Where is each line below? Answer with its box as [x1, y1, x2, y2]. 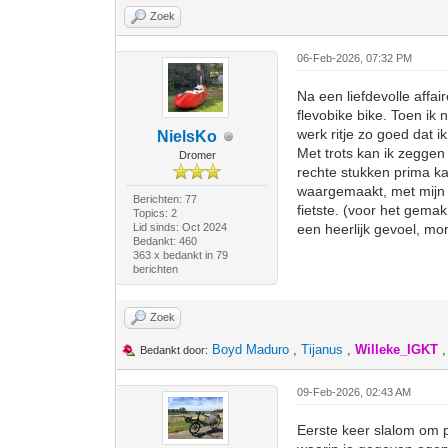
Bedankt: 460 [132, 235, 197, 247]
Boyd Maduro [212, 342, 290, 357]
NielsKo [157, 128, 218, 145]
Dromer [178, 149, 216, 161]
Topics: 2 [132, 207, 177, 219]
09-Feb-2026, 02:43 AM [297, 386, 412, 398]
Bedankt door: [140, 344, 209, 356]
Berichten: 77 [132, 193, 197, 205]
